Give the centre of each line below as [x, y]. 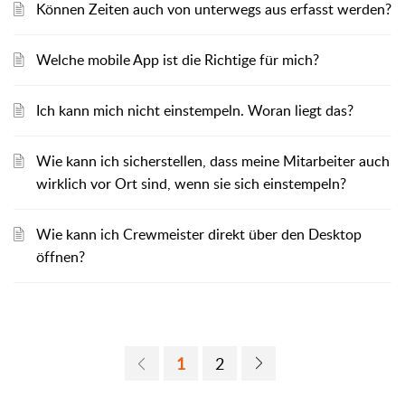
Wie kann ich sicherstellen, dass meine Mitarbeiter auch [213, 161]
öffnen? [61, 257]
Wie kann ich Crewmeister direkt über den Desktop [199, 234]
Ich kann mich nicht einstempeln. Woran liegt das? [195, 110]
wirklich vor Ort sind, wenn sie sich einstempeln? [191, 184]
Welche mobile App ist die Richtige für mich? [178, 60]
